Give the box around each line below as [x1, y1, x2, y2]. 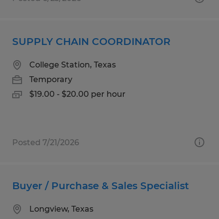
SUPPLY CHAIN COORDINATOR [12, 35, 171, 47]
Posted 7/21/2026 [12, 137, 79, 147]
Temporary [29, 74, 72, 84]
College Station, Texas [29, 60, 116, 69]
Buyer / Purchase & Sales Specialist [12, 179, 189, 192]
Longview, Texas [29, 204, 93, 214]
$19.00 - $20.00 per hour [29, 89, 126, 99]
